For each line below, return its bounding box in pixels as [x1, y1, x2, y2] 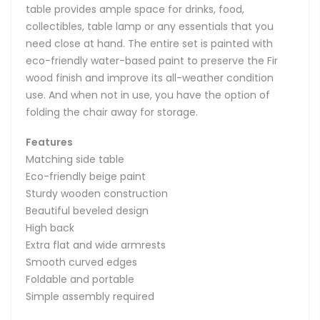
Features [26, 134, 73, 149]
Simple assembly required [26, 289, 154, 304]
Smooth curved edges [26, 254, 137, 269]
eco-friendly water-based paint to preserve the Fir [26, 53, 278, 68]
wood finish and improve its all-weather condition [26, 70, 274, 85]
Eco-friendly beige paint [26, 169, 146, 184]
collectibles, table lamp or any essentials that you [26, 19, 274, 34]
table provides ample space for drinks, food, [26, 1, 244, 16]
